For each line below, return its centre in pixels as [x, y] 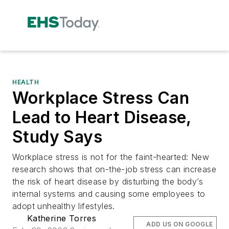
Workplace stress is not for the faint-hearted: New [111, 157]
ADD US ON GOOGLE [180, 224]
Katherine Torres [62, 218]
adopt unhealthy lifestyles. [64, 206]
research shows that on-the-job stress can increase [114, 169]
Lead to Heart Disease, [102, 117]
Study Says [57, 136]
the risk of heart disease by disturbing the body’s [108, 181]
